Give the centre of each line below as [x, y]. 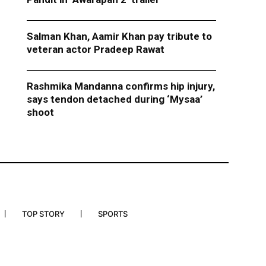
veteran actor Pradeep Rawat [95, 50]
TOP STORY [43, 214]
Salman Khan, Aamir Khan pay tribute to [119, 37]
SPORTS [113, 214]
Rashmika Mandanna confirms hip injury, [121, 86]
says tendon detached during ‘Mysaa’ [114, 99]
